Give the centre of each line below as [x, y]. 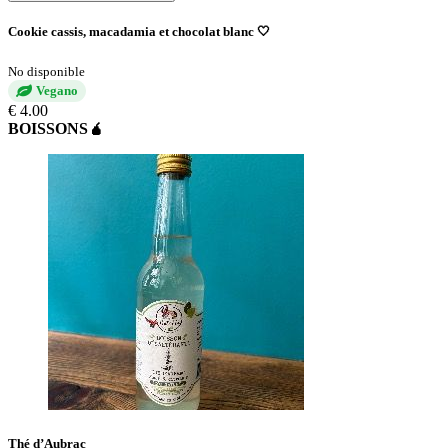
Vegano [57, 91]
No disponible [46, 72]
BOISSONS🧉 [56, 129]
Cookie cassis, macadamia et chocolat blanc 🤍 [139, 31]
